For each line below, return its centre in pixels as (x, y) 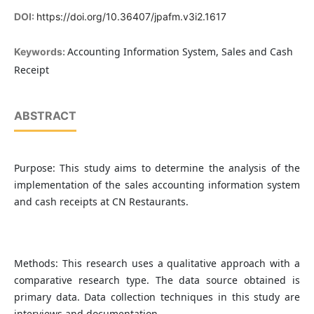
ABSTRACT (45, 116)
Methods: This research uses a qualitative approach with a (157, 264)
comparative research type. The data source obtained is (157, 280)
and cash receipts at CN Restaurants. (101, 202)
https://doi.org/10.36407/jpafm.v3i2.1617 (131, 17)
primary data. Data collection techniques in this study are (157, 297)
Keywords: (40, 52)
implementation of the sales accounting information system (157, 185)
